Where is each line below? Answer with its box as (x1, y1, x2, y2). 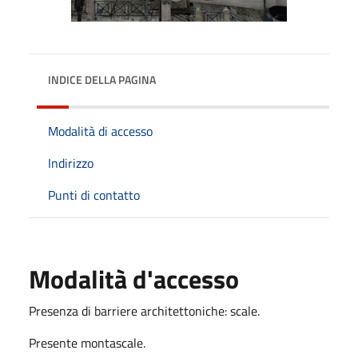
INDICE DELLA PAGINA (48, 70, 156, 88)
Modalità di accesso (48, 121, 153, 141)
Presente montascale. (29, 332, 145, 352)
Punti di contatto (48, 185, 140, 205)
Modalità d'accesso (29, 259, 239, 298)
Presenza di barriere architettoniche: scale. (29, 300, 260, 320)
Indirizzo (48, 153, 93, 173)
